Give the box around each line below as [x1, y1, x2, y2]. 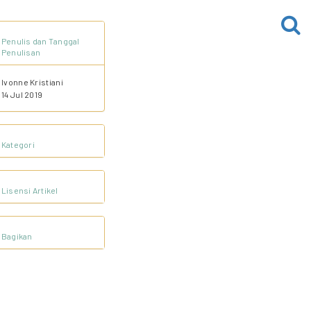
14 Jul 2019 [1, 90, 43, 99]
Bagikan [1, 231, 33, 241]
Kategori [1, 140, 35, 149]
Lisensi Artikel [1, 185, 58, 195]
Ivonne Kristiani [1, 77, 63, 87]
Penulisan [1, 47, 41, 57]
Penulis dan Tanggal [1, 36, 80, 46]
